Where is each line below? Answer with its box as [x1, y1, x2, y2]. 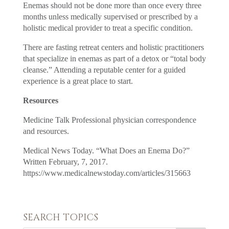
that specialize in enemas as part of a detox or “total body [22, 54, 206, 63]
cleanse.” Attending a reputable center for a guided [22, 65, 186, 74]
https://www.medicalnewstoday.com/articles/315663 [22, 168, 191, 177]
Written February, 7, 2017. [22, 157, 108, 166]
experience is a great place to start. [22, 76, 133, 85]
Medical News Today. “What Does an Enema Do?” [22, 146, 190, 155]
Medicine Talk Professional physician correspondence [22, 115, 196, 124]
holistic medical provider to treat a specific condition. [22, 23, 193, 32]
